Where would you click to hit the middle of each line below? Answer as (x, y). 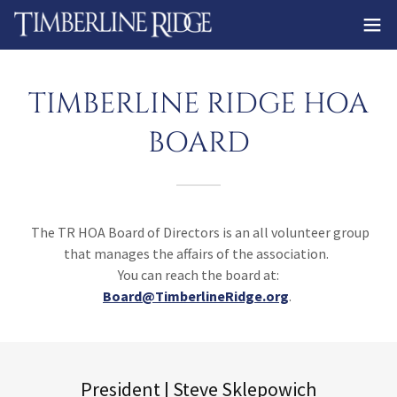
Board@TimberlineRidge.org (196, 296)
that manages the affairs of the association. (198, 253)
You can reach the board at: (198, 275)
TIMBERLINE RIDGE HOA (198, 104)
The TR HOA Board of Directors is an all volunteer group (198, 232)
